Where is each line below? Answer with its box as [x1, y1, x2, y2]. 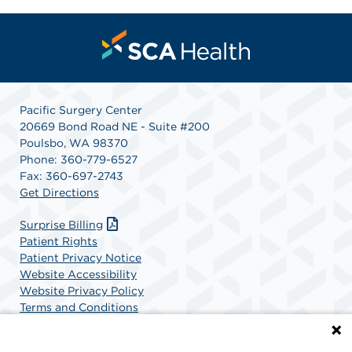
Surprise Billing [20, 218, 103, 232]
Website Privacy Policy [20, 284, 144, 298]
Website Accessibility [20, 268, 137, 281]
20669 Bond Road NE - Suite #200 [20, 120, 210, 134]
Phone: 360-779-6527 [20, 153, 137, 167]
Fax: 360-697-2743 [20, 170, 123, 183]
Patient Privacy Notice [20, 251, 141, 265]
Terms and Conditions [20, 301, 138, 314]
